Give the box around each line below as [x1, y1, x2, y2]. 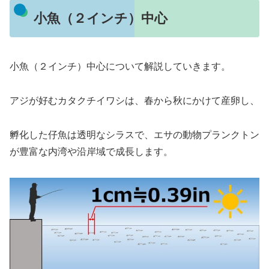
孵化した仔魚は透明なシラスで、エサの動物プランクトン [10, 129, 259, 140]
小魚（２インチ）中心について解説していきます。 [10, 61, 231, 72]
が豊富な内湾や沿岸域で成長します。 [10, 146, 173, 157]
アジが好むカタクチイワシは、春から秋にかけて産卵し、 [10, 95, 259, 106]
